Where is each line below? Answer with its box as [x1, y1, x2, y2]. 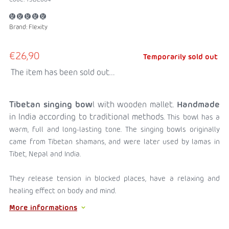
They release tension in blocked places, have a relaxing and [9, 175, 220, 182]
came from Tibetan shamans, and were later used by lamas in [9, 138, 220, 146]
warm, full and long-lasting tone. [9, 126, 125, 133]
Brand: [9, 24, 29, 31]
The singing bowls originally [125, 126, 220, 133]
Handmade [177, 101, 220, 109]
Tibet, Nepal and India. [9, 150, 81, 158]
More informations [9, 204, 77, 212]
